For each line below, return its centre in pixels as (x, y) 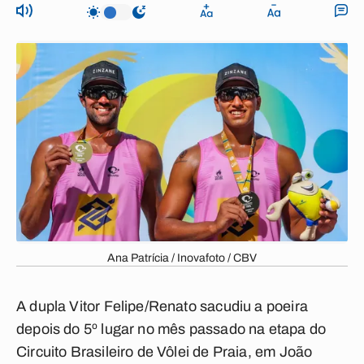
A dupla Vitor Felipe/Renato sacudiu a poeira (162, 306)
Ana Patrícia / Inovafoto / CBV (182, 258)
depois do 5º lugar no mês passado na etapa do (171, 329)
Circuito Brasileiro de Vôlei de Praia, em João (165, 352)
